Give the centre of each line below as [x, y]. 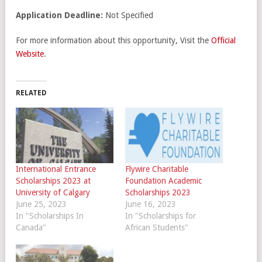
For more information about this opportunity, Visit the [113, 40]
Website [30, 54]
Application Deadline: [59, 15]
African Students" [156, 228]
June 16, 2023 [150, 204]
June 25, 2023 [41, 204]
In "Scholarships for [160, 216]
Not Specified [128, 15]
